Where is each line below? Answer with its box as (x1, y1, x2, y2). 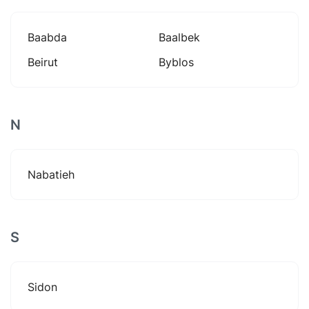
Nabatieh (28, 168, 74, 181)
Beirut (28, 55, 58, 69)
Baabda (28, 30, 67, 44)
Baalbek (159, 30, 200, 44)
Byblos (159, 55, 194, 69)
